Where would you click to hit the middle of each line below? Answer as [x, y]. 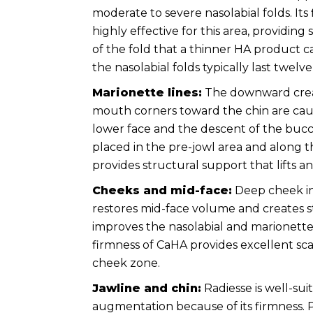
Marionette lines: [147, 93]
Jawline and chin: [147, 289]
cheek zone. [126, 263]
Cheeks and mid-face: [162, 191]
